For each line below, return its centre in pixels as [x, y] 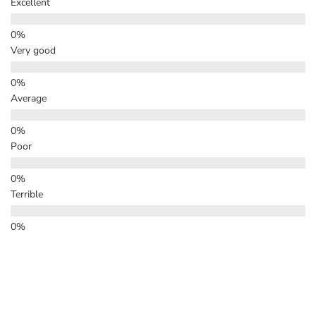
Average [29, 99]
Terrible [27, 195]
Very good [33, 51]
